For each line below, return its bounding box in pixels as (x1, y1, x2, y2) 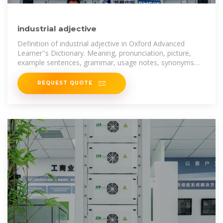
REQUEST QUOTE (37, 80, 95, 86)
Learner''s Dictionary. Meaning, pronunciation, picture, (17, 48, 191, 58)
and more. (17, 67, 50, 77)
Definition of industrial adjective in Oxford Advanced (17, 38, 185, 48)
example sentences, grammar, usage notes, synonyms (17, 57, 194, 67)
